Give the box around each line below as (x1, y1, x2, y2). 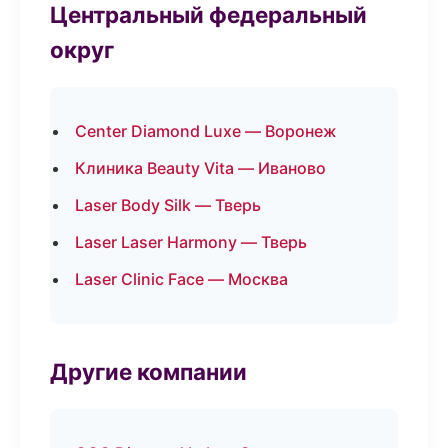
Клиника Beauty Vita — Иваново (75, 158, 326, 178)
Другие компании (50, 358, 247, 385)
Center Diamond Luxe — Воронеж (75, 121, 337, 141)
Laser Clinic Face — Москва (75, 269, 288, 289)
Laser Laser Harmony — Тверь (75, 232, 307, 252)
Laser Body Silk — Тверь (75, 195, 261, 215)
